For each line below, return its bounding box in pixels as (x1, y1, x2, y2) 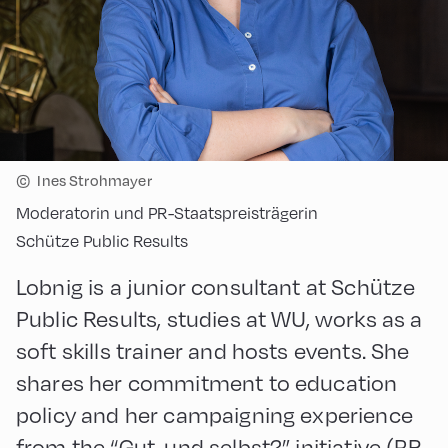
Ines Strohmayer (37, 170, 152, 189)
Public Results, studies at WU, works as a (16, 304, 423, 332)
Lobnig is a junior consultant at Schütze (16, 272, 416, 300)
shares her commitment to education (16, 368, 398, 396)
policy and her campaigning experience (16, 400, 413, 428)
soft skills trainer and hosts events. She (16, 336, 410, 364)
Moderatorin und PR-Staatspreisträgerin (16, 202, 318, 223)
